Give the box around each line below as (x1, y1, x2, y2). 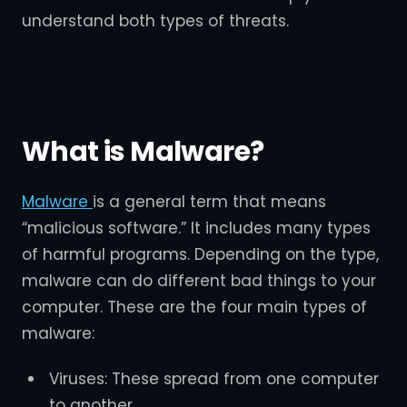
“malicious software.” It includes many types (22, 217, 371, 239)
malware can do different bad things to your (22, 270, 376, 292)
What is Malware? (22, 132, 264, 171)
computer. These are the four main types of (22, 296, 367, 318)
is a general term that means (93, 191, 326, 213)
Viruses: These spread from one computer (48, 368, 379, 391)
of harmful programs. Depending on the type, (22, 243, 379, 265)
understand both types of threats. (22, 10, 289, 33)
